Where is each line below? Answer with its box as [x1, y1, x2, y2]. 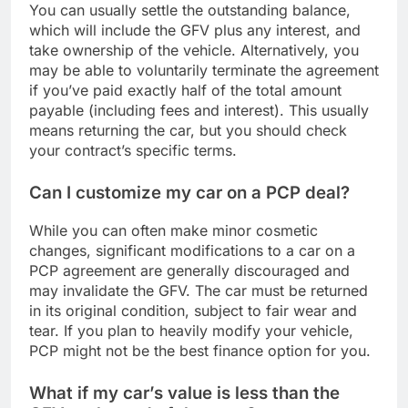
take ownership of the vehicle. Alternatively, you [29, 40, 359, 59]
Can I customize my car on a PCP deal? [29, 181, 350, 203]
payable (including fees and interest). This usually [29, 100, 369, 119]
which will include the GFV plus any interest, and [29, 20, 361, 39]
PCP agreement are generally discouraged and [29, 260, 350, 280]
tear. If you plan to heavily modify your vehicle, [29, 321, 353, 340]
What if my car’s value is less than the [29, 382, 340, 403]
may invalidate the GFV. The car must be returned [29, 280, 368, 300]
